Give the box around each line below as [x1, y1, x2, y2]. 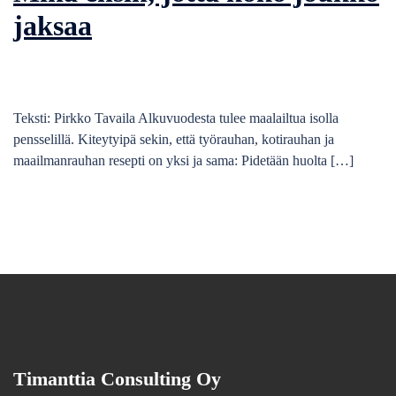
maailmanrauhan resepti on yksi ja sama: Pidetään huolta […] [13, 153, 354, 169]
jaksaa [13, 9, 92, 42]
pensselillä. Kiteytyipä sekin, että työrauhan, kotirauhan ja [13, 132, 334, 148]
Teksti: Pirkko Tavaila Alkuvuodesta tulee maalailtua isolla [13, 110, 339, 126]
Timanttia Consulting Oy [13, 368, 221, 391]
